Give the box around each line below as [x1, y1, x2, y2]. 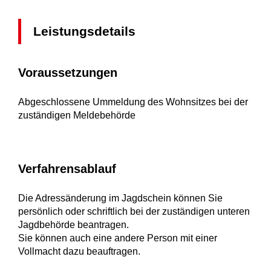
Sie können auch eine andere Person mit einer [18, 233, 217, 244]
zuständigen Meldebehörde [18, 110, 135, 121]
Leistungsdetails [33, 24, 135, 39]
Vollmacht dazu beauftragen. [18, 246, 140, 257]
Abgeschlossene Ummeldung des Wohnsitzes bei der [18, 97, 248, 108]
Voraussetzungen [18, 66, 117, 80]
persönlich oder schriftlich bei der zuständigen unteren [18, 206, 250, 217]
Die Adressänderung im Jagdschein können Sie [18, 193, 223, 204]
